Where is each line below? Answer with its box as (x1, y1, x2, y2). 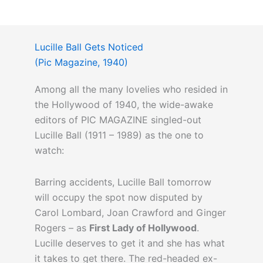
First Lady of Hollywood (89, 222, 197, 234)
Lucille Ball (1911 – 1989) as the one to (34, 129, 204, 141)
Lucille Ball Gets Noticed (34, 41, 143, 53)
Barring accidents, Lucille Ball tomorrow (34, 176, 211, 188)
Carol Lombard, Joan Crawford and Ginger (34, 207, 226, 219)
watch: (34, 144, 64, 157)
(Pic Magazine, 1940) (34, 56, 128, 69)
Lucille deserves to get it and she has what (34, 237, 225, 249)
